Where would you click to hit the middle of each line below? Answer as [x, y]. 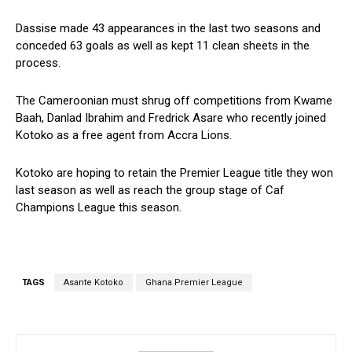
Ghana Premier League [194, 283]
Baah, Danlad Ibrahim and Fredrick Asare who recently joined [171, 118]
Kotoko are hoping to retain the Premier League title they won [174, 173]
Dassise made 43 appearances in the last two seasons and [168, 29]
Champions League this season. [99, 208]
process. [38, 63]
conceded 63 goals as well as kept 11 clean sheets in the [163, 46]
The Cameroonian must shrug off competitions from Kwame [174, 101]
